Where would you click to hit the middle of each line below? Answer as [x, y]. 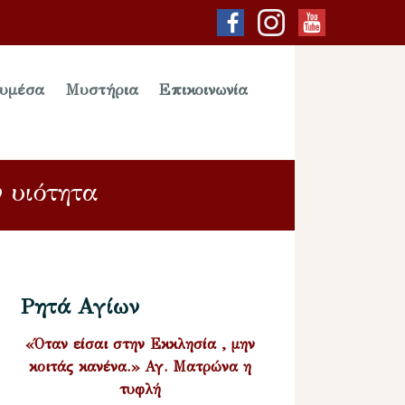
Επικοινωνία [204, 90]
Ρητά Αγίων [80, 306]
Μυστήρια [102, 90]
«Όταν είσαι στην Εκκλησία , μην [140, 344]
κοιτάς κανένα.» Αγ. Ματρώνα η [140, 366]
